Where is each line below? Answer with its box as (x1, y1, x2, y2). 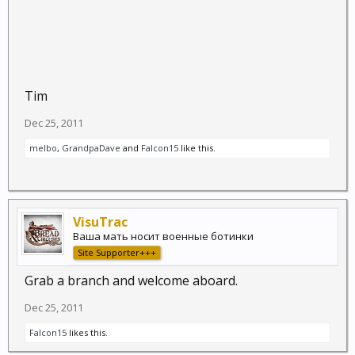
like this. (178, 142, 216, 154)
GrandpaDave (62, 142, 120, 154)
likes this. (67, 326, 108, 338)
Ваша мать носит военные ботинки (73, 229, 254, 243)
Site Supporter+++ (78, 246, 156, 258)
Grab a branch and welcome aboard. (25, 272, 238, 289)
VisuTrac (73, 213, 128, 231)
